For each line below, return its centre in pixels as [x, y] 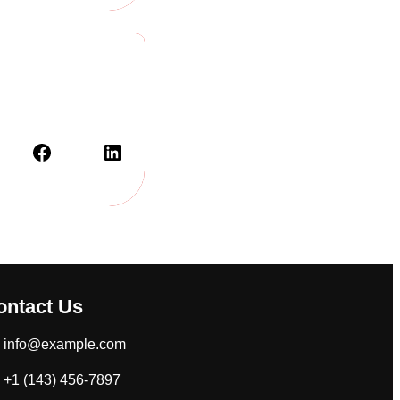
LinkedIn [107, 151]
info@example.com [64, 344]
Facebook [36, 151]
